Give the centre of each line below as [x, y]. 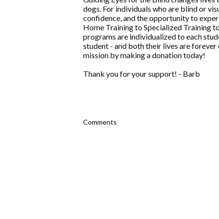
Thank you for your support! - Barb [142, 74]
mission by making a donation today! [144, 55]
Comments [100, 122]
